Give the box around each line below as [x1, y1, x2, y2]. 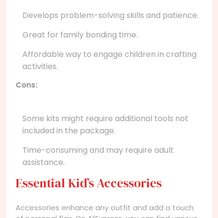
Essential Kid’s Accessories [16, 174, 162, 191]
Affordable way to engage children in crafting [22, 48, 197, 60]
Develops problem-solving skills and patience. [22, 9, 199, 21]
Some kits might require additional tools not [22, 112, 188, 124]
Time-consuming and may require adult [22, 144, 174, 156]
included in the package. [22, 125, 115, 136]
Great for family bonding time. [22, 29, 138, 40]
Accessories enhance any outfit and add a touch [16, 202, 194, 213]
